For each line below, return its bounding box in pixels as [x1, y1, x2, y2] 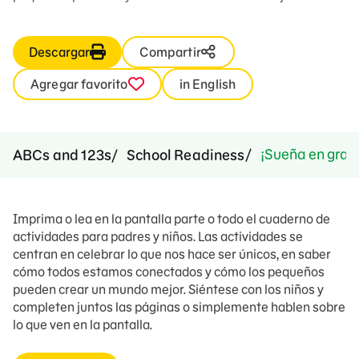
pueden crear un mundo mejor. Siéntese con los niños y [13, 281, 324, 297]
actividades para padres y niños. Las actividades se [13, 228, 303, 244]
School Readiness [127, 146, 245, 164]
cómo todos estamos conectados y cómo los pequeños [13, 264, 325, 280]
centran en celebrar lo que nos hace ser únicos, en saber [13, 246, 331, 262]
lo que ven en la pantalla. [13, 317, 155, 333]
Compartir [139, 44, 201, 60]
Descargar [29, 44, 91, 60]
